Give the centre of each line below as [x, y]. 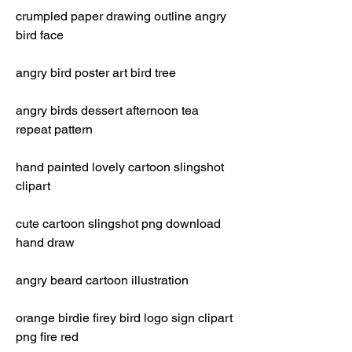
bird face [40, 35]
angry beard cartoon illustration [102, 280]
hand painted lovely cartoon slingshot [120, 167]
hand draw [45, 242]
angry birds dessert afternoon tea [107, 110]
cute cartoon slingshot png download [118, 224]
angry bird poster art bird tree [96, 73]
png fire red [47, 337]
